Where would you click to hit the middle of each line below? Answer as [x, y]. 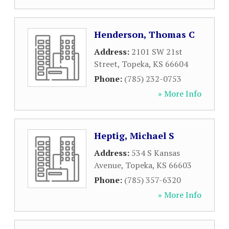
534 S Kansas [156, 153]
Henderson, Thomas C [144, 34]
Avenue [108, 165]
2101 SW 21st [157, 52]
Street [106, 64]
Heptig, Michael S [134, 135]
